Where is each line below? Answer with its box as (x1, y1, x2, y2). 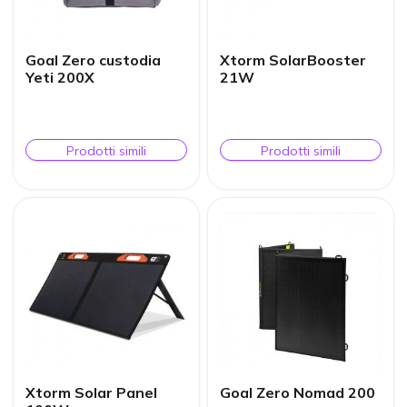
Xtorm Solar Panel (25, 382, 158, 402)
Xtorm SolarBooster (220, 50, 367, 69)
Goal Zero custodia (25, 50, 162, 69)
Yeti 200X (25, 67, 95, 86)
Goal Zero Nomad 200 (220, 382, 376, 402)
